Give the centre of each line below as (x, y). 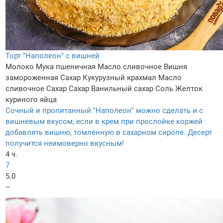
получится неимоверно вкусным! (65, 143)
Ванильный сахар (122, 88)
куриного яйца (31, 99)
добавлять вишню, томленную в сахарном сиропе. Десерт (109, 132)
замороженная (32, 77)
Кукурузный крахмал (119, 77)
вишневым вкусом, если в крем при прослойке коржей (104, 121)
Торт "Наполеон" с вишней (53, 56)
